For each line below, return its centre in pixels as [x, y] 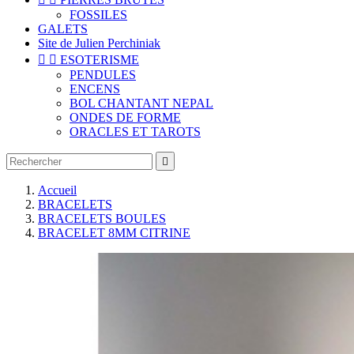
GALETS [63, 29]
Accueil [57, 190]
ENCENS [95, 89]
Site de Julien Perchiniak [99, 43]
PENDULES [103, 75]
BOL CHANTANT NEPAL [141, 103]
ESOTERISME [100, 60]
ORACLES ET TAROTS [135, 132]
